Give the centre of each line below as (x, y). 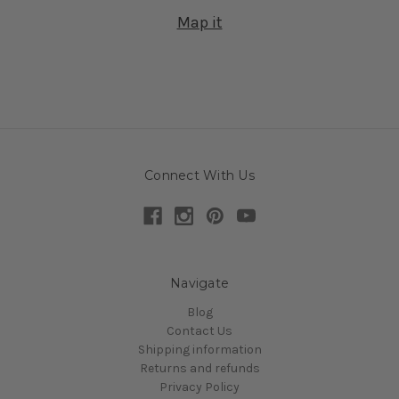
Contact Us (199, 331)
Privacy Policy (199, 387)
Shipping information (199, 350)
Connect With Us (199, 176)
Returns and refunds (199, 369)
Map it (199, 23)
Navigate (199, 284)
